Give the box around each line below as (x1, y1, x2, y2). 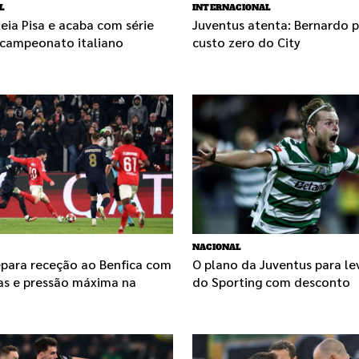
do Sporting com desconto (192, 272, 350, 290)
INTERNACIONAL (192, 2, 272, 14)
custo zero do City (192, 34, 301, 51)
